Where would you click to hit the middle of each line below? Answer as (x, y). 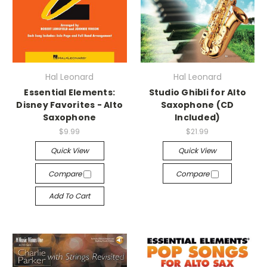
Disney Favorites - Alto (70, 105)
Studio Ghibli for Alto (197, 92)
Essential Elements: (70, 92)
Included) (198, 117)
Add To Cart (70, 195)
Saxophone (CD (198, 105)
